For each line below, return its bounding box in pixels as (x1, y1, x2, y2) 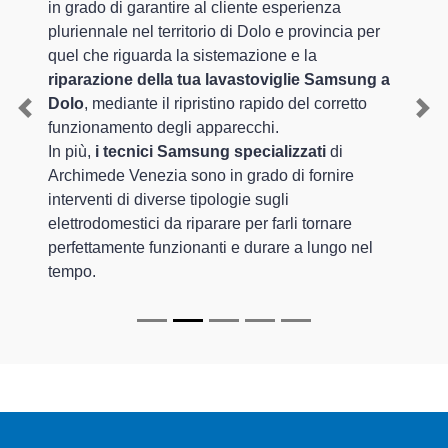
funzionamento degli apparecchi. (48, 119, 279, 137)
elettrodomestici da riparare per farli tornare (48, 215, 352, 233)
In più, (48, 143, 95, 161)
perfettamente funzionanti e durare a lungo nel (48, 239, 373, 257)
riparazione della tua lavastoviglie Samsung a (48, 71, 390, 89)
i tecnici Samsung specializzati (95, 143, 326, 161)
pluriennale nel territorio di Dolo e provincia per (48, 23, 380, 41)
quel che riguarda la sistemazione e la (48, 47, 317, 65)
